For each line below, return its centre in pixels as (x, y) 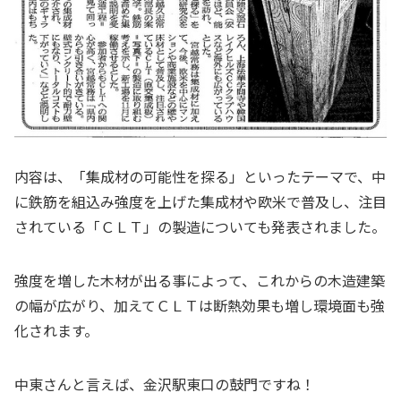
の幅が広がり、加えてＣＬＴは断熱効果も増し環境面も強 (200, 305)
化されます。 (56, 330)
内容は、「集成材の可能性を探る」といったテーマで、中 (200, 176)
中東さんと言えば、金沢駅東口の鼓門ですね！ (165, 384)
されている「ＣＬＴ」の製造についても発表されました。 (200, 226)
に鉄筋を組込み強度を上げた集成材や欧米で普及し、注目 (200, 201)
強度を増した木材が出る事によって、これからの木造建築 (200, 280)
